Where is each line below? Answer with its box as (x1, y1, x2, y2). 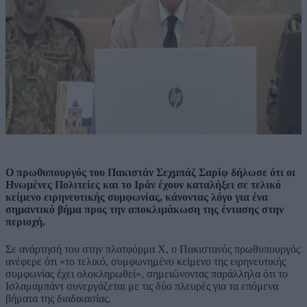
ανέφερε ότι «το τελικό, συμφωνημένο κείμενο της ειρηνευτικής (5, 255, 286, 267)
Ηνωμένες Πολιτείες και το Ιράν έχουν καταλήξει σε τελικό (5, 179, 281, 191)
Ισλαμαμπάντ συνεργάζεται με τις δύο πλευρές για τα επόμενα (5, 280, 278, 292)
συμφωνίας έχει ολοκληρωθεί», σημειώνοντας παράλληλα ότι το (5, 267, 288, 280)
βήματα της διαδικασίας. (5, 292, 111, 304)
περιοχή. (5, 216, 45, 228)
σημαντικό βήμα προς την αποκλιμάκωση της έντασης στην (5, 204, 284, 216)
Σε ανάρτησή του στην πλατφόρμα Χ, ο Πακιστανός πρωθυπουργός (5, 243, 300, 255)
